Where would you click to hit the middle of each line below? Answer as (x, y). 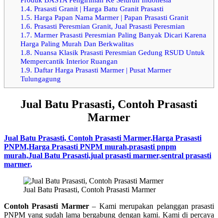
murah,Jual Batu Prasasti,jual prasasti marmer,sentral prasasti (108, 156)
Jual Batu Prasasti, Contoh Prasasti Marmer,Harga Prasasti (103, 138)
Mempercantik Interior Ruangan (69, 61)
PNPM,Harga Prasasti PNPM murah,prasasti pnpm (90, 147)
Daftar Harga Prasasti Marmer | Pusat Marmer (101, 70)
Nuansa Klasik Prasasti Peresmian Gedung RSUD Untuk (118, 52)
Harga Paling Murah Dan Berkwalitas (77, 43)
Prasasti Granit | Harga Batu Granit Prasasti (98, 8)
